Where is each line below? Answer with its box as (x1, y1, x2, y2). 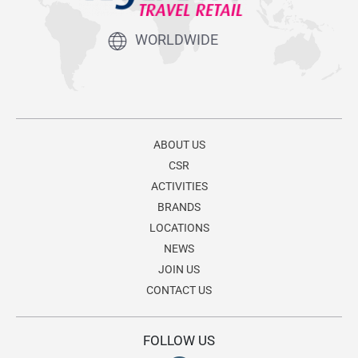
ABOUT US (153, 137, 205, 151)
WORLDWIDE (135, 31, 218, 49)
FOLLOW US (143, 332, 215, 348)
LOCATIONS (149, 221, 209, 234)
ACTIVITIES (150, 179, 208, 193)
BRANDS (157, 200, 201, 213)
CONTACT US (146, 283, 212, 296)
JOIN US (158, 262, 200, 276)
